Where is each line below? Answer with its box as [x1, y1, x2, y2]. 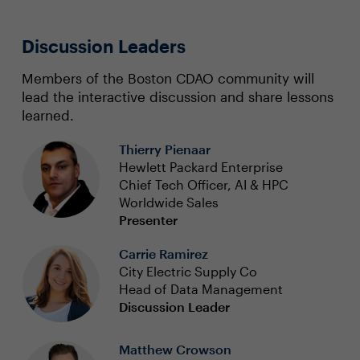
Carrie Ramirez [118, 246, 208, 261]
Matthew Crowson [118, 342, 231, 357]
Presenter [118, 212, 178, 227]
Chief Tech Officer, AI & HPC [118, 177, 288, 192]
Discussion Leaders [21, 35, 186, 56]
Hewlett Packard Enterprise [118, 159, 283, 174]
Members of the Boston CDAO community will [21, 70, 314, 86]
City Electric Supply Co [118, 264, 257, 279]
